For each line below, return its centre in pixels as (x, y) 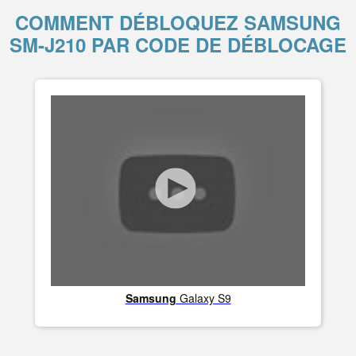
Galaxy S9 (203, 298)
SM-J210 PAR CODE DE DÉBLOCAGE (178, 44)
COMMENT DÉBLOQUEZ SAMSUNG (178, 22)
